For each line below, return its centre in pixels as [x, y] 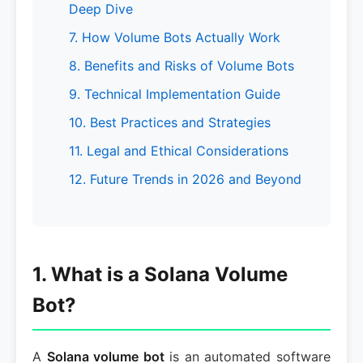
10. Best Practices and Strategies [170, 122]
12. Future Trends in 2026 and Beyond [185, 179]
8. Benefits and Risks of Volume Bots [181, 66]
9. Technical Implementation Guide [175, 94]
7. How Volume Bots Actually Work [175, 37]
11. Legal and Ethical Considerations [179, 151]
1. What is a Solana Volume [160, 274]
